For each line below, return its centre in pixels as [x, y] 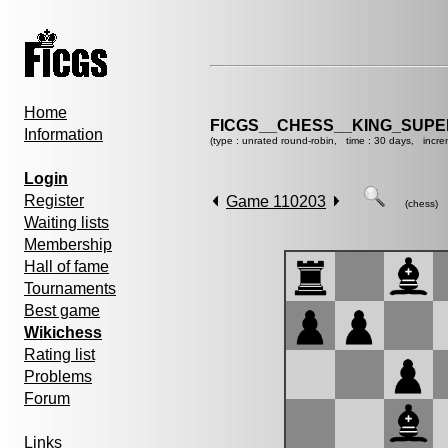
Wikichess [63, 332]
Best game [62, 310]
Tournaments [70, 288]
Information [63, 134]
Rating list [59, 354]
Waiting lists [66, 222]
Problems [58, 376]
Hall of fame [66, 266]
